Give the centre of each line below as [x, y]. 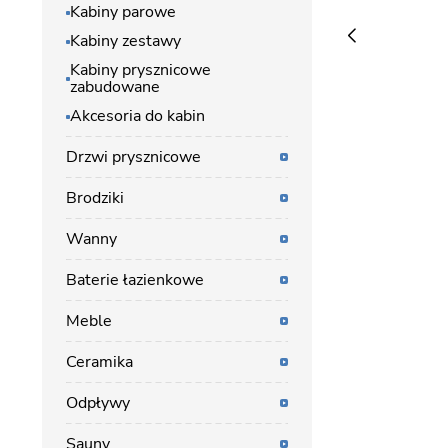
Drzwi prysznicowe [133, 157]
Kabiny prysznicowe [140, 70]
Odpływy [98, 403]
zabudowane [115, 87]
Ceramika [99, 362]
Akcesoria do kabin [137, 116]
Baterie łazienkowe [135, 280]
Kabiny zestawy [125, 41]
